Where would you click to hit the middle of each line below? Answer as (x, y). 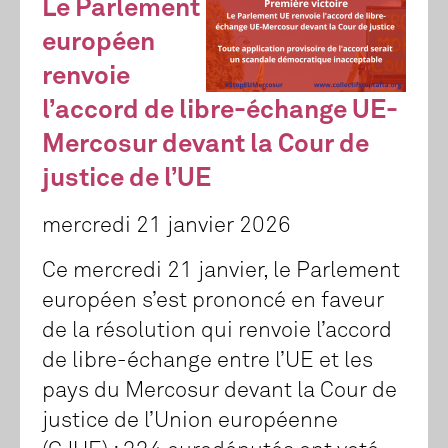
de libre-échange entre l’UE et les (207, 361)
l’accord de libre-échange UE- (220, 111)
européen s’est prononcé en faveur (213, 301)
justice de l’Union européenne (190, 421)
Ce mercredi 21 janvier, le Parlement (221, 271)
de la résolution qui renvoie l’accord (217, 331)
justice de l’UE (126, 179)
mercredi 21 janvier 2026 (166, 226)
